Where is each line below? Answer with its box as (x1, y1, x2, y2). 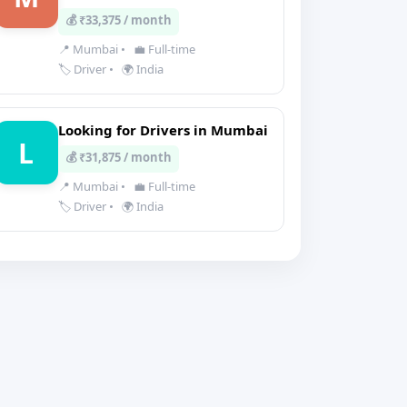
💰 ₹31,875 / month (65, 149, 172, 165)
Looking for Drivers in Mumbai (58, 121, 268, 139)
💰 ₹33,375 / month (65, 12, 172, 28)
